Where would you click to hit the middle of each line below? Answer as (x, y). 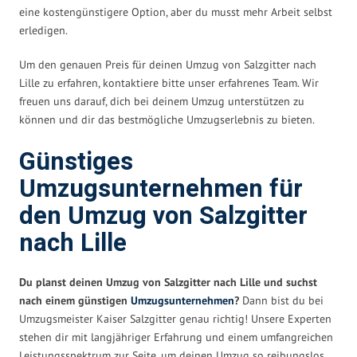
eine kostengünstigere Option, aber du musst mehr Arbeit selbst (176, 12)
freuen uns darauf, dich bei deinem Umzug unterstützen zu (162, 101)
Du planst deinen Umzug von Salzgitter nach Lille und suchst (168, 282)
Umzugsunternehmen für (161, 189)
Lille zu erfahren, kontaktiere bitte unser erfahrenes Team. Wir (169, 82)
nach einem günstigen (75, 300)
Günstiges (76, 162)
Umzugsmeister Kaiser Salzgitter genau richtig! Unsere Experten (175, 318)
